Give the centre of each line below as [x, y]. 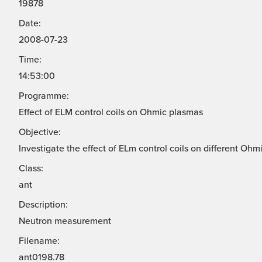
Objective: [40, 132]
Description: [43, 205]
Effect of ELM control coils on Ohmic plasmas [111, 113]
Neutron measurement [65, 221]
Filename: [39, 241]
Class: [31, 169]
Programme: [44, 96]
